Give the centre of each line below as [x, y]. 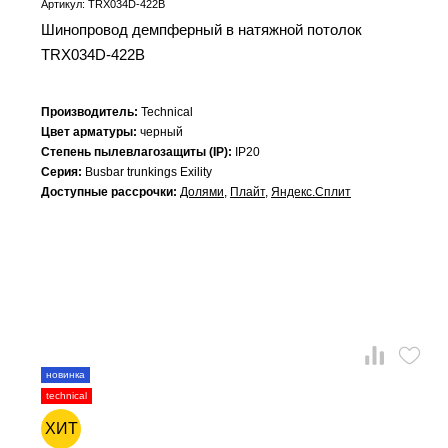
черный [161, 132]
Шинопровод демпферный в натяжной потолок [201, 30]
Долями [202, 192]
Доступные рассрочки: [110, 192]
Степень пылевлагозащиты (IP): [138, 152]
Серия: [63, 172]
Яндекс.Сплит [311, 192]
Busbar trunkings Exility [148, 172]
